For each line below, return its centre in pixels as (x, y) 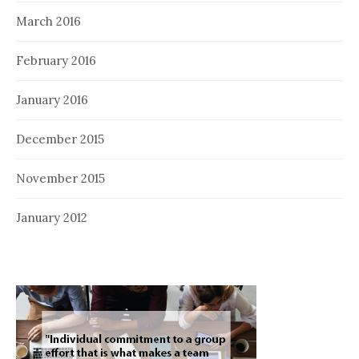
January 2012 (52, 217)
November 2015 (61, 178)
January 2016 (52, 99)
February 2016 (56, 60)
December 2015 (60, 139)
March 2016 (48, 21)
